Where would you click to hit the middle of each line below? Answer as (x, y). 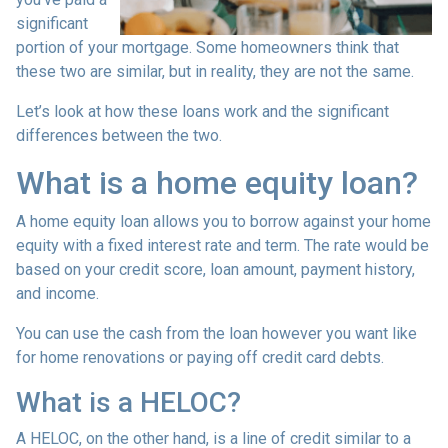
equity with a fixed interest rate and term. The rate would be (222, 245)
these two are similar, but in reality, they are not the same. (215, 71)
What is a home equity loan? (217, 182)
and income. (59, 293)
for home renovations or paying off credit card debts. (200, 357)
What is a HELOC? (128, 402)
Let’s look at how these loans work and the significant (202, 111)
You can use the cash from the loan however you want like (216, 333)
